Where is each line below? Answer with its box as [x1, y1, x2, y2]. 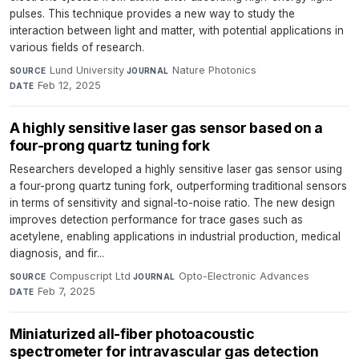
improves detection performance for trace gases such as [10, 213, 303, 226]
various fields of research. [10, 41, 144, 54]
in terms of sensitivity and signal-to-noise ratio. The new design [10, 196, 335, 209]
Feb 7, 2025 [38, 285, 96, 297]
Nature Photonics [172, 64, 257, 76]
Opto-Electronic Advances [179, 270, 310, 282]
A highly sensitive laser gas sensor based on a [10, 119, 323, 136]
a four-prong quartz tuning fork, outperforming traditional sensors [10, 179, 347, 192]
